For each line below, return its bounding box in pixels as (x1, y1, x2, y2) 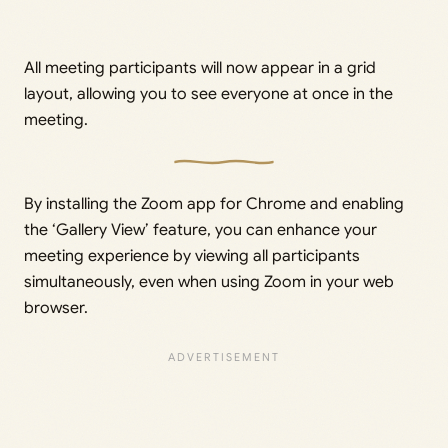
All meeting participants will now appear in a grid (24, 58, 376, 79)
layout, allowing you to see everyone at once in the (24, 84, 393, 105)
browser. (24, 298, 88, 319)
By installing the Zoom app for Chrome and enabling (24, 194, 404, 215)
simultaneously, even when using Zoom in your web (24, 272, 394, 293)
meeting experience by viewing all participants (24, 246, 360, 267)
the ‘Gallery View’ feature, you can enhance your (24, 220, 377, 241)
